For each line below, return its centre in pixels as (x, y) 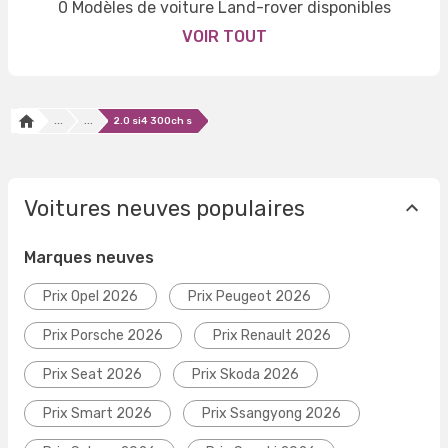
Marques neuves (89, 258)
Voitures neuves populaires (164, 208)
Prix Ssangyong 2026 (271, 414)
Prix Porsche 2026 (103, 336)
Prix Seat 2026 (92, 375)
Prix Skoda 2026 (245, 375)
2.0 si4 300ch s (153, 121)
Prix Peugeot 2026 (249, 297)
